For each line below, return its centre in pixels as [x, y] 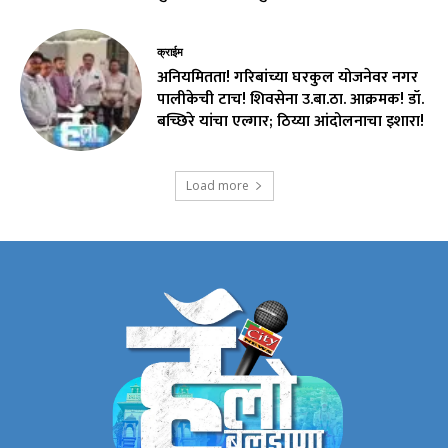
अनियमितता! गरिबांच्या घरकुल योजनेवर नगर [288, 77]
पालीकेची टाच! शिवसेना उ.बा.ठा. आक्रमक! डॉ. [291, 99]
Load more [217, 186]
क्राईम [170, 52]
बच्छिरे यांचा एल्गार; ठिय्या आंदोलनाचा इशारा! [291, 121]
